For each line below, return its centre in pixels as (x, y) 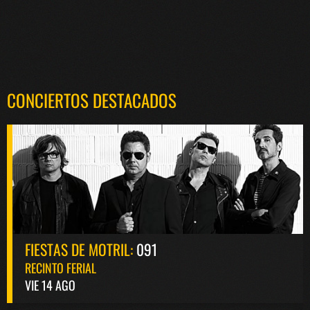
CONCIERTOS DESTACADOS (92, 100)
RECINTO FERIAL (61, 267)
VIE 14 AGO (50, 285)
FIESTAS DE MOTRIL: (79, 249)
